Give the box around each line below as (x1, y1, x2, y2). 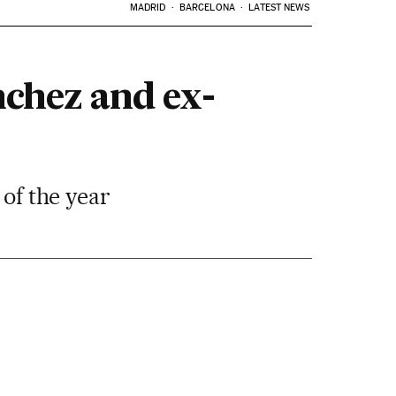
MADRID (129, 2, 166, 13)
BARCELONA (179, 2, 235, 13)
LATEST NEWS (248, 2, 310, 13)
